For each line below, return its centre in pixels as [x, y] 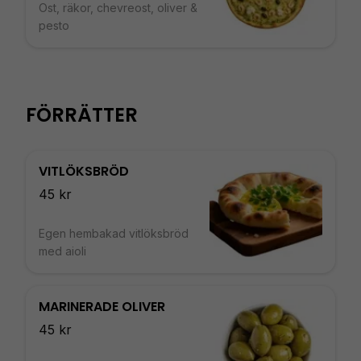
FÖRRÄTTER [82, 115]
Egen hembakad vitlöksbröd [114, 233]
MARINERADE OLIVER [102, 307]
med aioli [62, 251]
